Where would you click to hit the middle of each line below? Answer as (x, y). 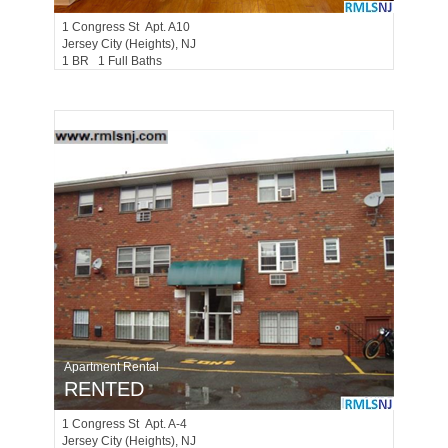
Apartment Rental (111, 367)
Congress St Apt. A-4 (129, 424)
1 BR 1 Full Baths (116, 61)
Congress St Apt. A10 (131, 27)
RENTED (104, 389)
